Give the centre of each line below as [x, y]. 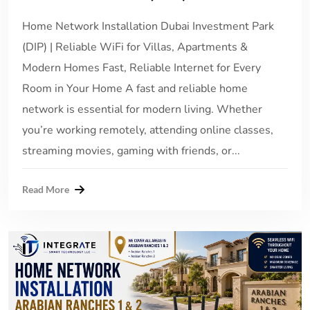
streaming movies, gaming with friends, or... [131, 151]
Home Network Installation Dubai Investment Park [148, 27]
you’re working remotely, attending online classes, [148, 130]
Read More [46, 190]
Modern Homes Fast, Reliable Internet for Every [142, 68]
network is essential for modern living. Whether [142, 110]
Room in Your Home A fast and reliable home [135, 89]
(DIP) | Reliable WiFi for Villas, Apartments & [135, 47]
